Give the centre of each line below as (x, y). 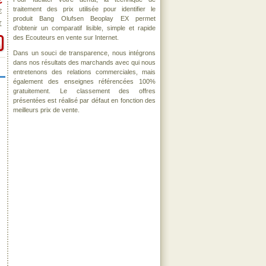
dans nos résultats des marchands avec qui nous (84, 62)
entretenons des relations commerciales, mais (84, 72)
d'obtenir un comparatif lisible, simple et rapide (84, 28)
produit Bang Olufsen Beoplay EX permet (84, 18)
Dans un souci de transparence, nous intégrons (84, 53)
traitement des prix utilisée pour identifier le (84, 9)
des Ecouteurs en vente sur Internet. (66, 37)
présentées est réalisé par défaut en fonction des (84, 100)
